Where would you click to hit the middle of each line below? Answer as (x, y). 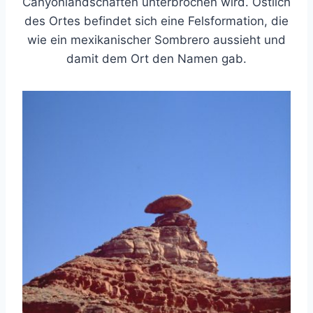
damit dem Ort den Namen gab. (156, 59)
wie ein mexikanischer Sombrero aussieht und (156, 40)
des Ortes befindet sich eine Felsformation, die (156, 21)
